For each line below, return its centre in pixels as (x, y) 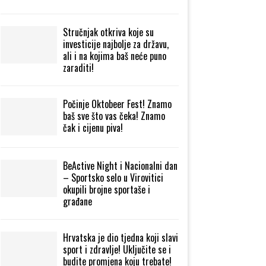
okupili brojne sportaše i (107, 189)
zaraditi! (78, 67)
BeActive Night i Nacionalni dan (120, 165)
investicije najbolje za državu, (116, 44)
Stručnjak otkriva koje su (108, 32)
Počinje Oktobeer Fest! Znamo (117, 104)
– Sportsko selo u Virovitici (113, 177)
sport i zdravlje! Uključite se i (117, 249)
